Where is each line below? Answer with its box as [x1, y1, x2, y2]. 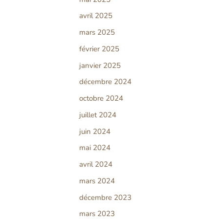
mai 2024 [79, 143, 110, 153]
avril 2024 [79, 159, 112, 170]
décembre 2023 [79, 192, 131, 202]
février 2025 [79, 44, 119, 54]
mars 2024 [79, 175, 115, 186]
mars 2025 [79, 27, 115, 38]
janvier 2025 [79, 60, 121, 70]
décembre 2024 [79, 77, 131, 87]
